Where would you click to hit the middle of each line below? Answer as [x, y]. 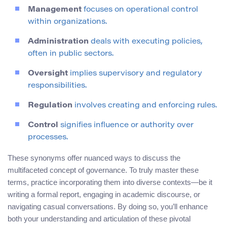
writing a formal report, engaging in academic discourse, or [104, 195]
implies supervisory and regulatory [135, 74]
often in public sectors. [71, 54]
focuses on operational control [140, 10]
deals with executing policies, [146, 42]
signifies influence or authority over [126, 126]
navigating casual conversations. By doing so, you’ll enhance [108, 207]
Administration [58, 42]
